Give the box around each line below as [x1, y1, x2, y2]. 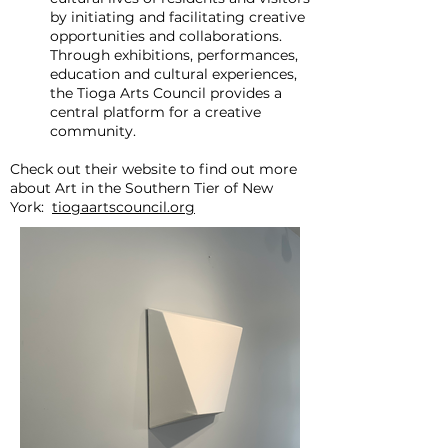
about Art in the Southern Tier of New [10, 179, 273, 197]
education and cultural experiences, [50, 65, 297, 83]
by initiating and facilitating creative [50, 8, 305, 26]
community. [50, 122, 136, 140]
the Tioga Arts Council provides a [50, 84, 282, 102]
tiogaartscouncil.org [52, 198, 195, 216]
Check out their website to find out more [10, 160, 297, 178]
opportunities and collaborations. [50, 27, 282, 45]
